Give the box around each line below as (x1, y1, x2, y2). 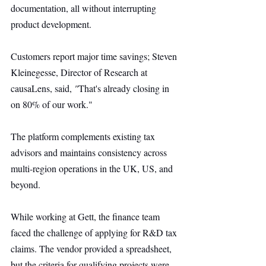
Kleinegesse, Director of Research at (11, 66, 150, 78)
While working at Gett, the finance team (11, 210, 162, 223)
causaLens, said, (11, 82, 74, 94)
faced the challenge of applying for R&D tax (11, 226, 179, 239)
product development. (11, 18, 91, 30)
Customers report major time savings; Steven (11, 50, 179, 62)
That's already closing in (78, 82, 172, 94)
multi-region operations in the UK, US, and (11, 162, 175, 175)
